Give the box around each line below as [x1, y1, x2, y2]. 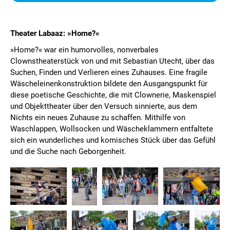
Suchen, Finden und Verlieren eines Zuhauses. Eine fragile [10, 68, 207, 78]
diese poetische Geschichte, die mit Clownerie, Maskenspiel [10, 90, 216, 100]
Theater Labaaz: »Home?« [10, 29, 100, 39]
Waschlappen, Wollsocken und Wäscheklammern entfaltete [10, 124, 213, 134]
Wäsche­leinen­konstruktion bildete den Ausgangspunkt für [10, 79, 207, 89]
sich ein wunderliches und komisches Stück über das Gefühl [10, 136, 216, 145]
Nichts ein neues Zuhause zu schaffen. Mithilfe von [10, 113, 185, 123]
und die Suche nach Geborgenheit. [10, 147, 126, 157]
